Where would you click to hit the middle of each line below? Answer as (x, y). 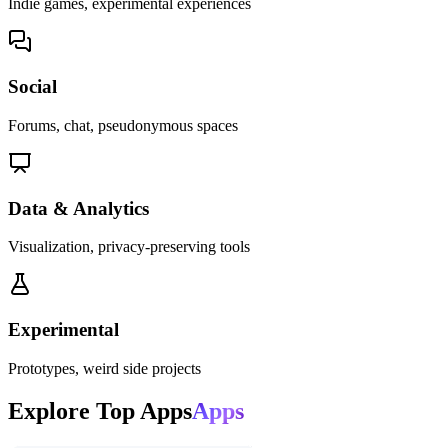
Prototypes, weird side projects (104, 368)
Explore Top (74, 410)
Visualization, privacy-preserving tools (129, 247)
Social (32, 87)
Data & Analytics (78, 208)
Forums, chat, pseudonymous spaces (123, 125)
